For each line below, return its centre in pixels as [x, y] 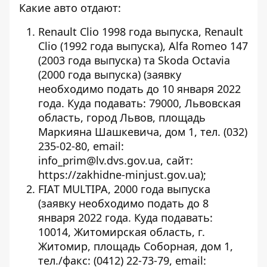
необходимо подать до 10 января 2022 [139, 89]
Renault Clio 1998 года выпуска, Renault [141, 32]
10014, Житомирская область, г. [122, 232]
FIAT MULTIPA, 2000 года [101, 189]
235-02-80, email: [81, 146]
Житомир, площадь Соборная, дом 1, [136, 246]
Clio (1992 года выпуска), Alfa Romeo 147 [143, 46]
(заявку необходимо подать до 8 [123, 203]
